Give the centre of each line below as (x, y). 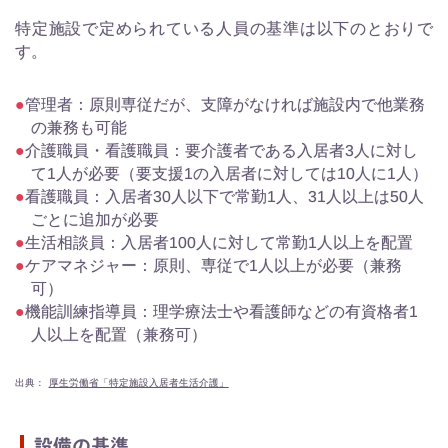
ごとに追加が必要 (94, 219)
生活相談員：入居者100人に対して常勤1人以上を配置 (218, 242)
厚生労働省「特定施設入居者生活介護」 (138, 382)
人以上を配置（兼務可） (118, 334)
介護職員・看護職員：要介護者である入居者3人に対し (222, 150)
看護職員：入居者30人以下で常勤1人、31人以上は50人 (225, 196)
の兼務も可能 (78, 127)
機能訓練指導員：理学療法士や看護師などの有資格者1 (221, 311)
